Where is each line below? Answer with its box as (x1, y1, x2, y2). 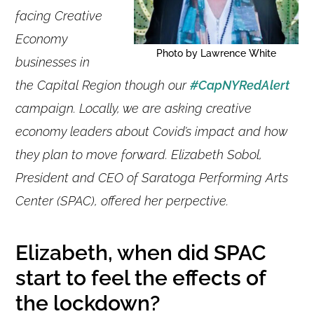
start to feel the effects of (15, 265, 266, 290)
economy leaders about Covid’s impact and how (15, 123, 288, 139)
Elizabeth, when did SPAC (15, 240, 267, 265)
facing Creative (15, 8, 103, 23)
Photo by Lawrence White (156, 47, 276, 59)
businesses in (15, 54, 90, 69)
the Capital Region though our (15, 77, 187, 93)
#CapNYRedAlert (190, 77, 290, 93)
